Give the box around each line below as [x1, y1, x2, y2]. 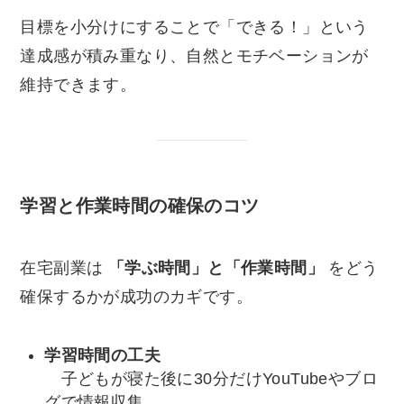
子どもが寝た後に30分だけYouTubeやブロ [44, 369, 378, 388]
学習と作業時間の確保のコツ [20, 195, 260, 216]
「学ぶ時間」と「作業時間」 [107, 259, 325, 278]
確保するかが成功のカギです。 [20, 288, 253, 307]
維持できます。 [20, 75, 137, 94]
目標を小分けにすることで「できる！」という [20, 17, 369, 36]
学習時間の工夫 [44, 345, 161, 364]
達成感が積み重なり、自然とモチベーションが [20, 46, 369, 65]
